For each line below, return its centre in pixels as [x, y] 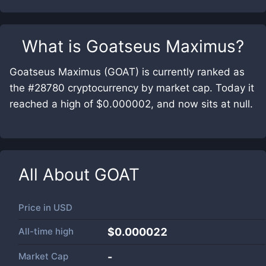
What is [54, 46]
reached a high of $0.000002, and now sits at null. [131, 104]
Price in [36, 208]
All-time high [46, 231]
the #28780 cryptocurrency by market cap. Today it [132, 88]
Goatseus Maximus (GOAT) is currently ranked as [127, 72]
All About [56, 175]
